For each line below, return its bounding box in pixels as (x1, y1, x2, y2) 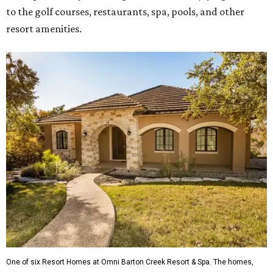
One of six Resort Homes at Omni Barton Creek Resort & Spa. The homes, (6, 258, 253, 267)
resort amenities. (6, 23, 82, 35)
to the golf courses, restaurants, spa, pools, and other (6, 5, 244, 18)
